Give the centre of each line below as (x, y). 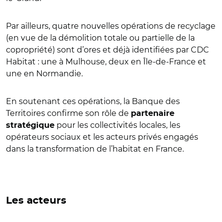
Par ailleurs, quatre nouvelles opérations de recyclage (111, 26)
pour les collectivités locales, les (117, 125)
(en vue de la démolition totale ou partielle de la (100, 38)
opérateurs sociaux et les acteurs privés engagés (102, 137)
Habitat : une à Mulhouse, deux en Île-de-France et (106, 61)
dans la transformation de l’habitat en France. (95, 149)
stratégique (30, 125)
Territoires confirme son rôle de (68, 113)
